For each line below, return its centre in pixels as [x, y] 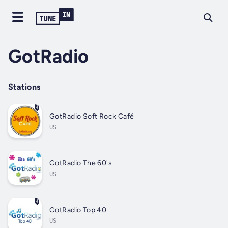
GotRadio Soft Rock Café [92, 116]
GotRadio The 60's [81, 163]
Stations [24, 87]
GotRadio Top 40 [78, 210]
